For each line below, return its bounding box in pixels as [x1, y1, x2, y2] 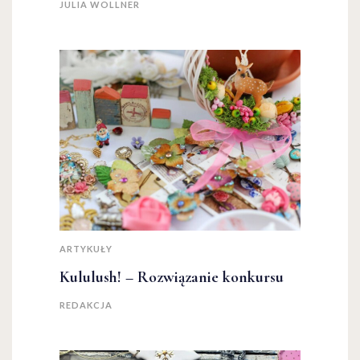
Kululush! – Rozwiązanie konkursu [59, 268, 284, 288]
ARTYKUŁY [59, 243, 112, 255]
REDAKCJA [59, 300, 112, 311]
